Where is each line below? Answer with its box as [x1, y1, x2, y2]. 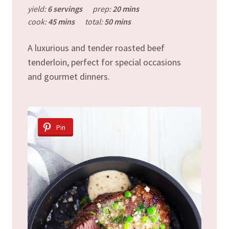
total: [85, 16, 104, 27]
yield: [28, 3, 48, 14]
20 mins [112, 3, 139, 14]
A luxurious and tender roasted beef [28, 41, 165, 54]
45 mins [48, 16, 75, 27]
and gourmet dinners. [28, 70, 110, 82]
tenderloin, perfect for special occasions [28, 56, 181, 68]
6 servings [48, 3, 82, 14]
